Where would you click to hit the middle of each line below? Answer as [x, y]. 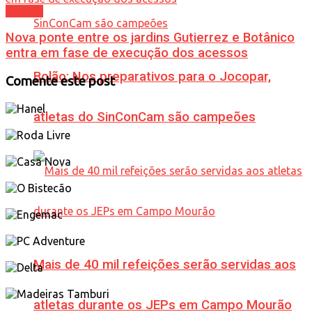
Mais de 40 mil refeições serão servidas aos [165, 264]
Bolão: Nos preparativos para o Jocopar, [152, 77]
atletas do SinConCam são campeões [145, 117]
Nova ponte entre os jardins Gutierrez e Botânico [150, 38]
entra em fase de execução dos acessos [127, 53]
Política [24, 11]
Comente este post [60, 81]
